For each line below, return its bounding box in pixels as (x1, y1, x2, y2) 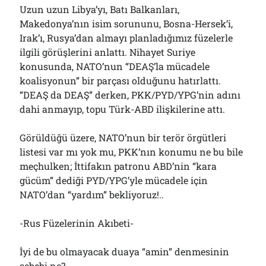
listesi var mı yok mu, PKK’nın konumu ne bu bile (20, 145, 243, 158)
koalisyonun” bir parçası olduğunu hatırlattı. (20, 74, 221, 87)
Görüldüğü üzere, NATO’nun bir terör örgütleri (20, 131, 227, 144)
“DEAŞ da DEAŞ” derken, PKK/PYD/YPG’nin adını (20, 88, 241, 101)
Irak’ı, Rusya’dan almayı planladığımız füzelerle (20, 31, 233, 44)
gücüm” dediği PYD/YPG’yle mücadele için (20, 174, 208, 186)
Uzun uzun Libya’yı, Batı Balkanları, (20, 3, 180, 15)
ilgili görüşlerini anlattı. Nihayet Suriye (20, 46, 196, 58)
